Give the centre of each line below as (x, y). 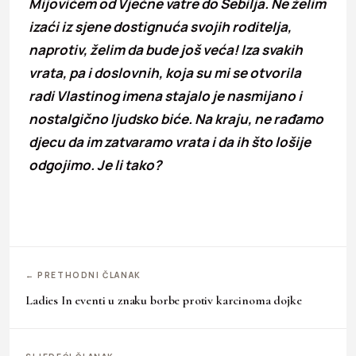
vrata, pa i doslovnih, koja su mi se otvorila (165, 72)
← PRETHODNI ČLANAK (83, 275)
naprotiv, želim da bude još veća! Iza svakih (166, 49)
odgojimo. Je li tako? (95, 164)
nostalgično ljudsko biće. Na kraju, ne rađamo (176, 118)
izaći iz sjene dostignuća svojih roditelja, (160, 26)
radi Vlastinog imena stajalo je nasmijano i (165, 95)
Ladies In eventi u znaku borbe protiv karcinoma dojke (164, 300)
